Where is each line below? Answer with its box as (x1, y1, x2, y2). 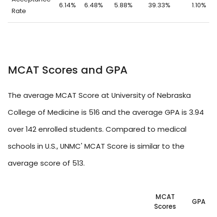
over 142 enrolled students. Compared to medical (8, 124, 186, 134)
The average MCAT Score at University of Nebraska (8, 90, 191, 100)
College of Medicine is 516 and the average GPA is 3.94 (8, 107, 204, 117)
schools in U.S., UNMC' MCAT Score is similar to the (8, 140, 185, 151)
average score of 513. (8, 157, 85, 168)
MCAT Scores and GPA (8, 62, 127, 77)
